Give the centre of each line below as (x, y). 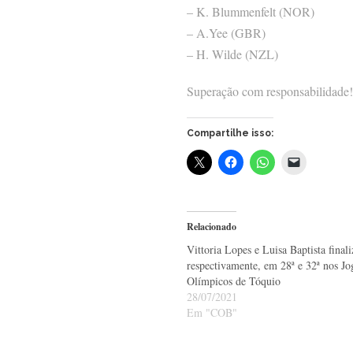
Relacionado (212, 227)
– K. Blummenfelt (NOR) (251, 12)
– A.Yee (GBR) (226, 33)
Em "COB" (212, 313)
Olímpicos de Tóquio (234, 281)
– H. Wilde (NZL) (232, 54)
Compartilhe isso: (230, 134)
